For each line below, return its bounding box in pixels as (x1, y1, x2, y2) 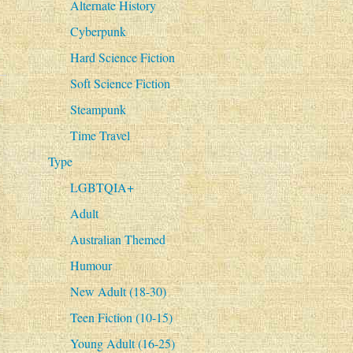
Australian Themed (69, 231, 165, 248)
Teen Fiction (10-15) (69, 309, 173, 326)
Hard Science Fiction (69, 49, 175, 66)
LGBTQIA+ (69, 179, 134, 196)
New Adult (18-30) (69, 283, 166, 300)
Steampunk (69, 101, 126, 118)
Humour (69, 257, 112, 274)
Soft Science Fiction (69, 75, 170, 92)
